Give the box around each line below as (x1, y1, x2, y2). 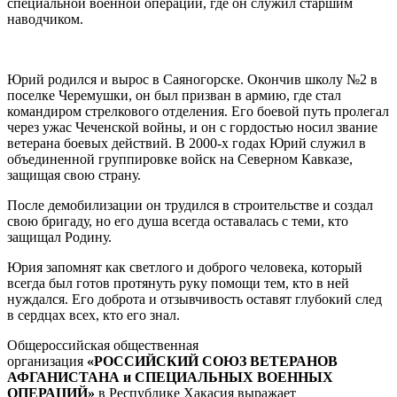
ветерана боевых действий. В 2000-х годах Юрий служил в (7, 135, 366, 151)
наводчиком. (7, 11, 83, 27)
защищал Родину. (7, 229, 112, 245)
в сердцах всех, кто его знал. (7, 307, 180, 323)
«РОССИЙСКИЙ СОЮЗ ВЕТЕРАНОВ (87, 353, 338, 369)
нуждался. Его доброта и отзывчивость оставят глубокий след (7, 291, 382, 307)
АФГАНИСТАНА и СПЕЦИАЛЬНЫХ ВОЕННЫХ (7, 369, 333, 385)
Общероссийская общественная (7, 337, 198, 353)
